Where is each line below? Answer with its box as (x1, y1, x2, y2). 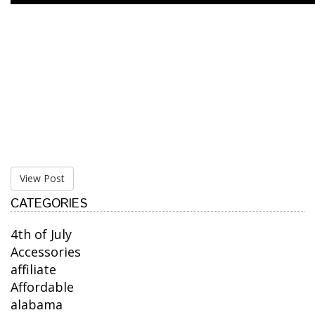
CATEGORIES (11, 195, 87, 214)
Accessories (11, 243, 81, 261)
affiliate (11, 261, 56, 278)
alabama (11, 296, 63, 314)
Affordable (11, 278, 74, 296)
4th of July (11, 226, 72, 243)
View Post (20, 172, 65, 186)
